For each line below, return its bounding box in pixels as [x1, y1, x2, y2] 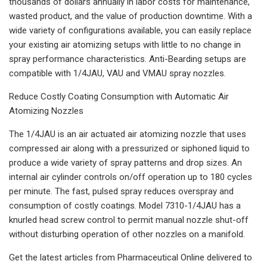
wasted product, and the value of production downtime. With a [9, 10, 252, 21]
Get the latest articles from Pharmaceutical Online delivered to [9, 252, 252, 263]
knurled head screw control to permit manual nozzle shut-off [9, 214, 249, 225]
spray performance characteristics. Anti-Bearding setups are [9, 53, 246, 64]
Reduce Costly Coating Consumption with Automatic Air [9, 91, 229, 102]
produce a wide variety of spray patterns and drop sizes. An [9, 157, 242, 168]
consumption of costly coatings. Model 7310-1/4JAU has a [9, 200, 241, 211]
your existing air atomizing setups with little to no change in [9, 39, 241, 50]
